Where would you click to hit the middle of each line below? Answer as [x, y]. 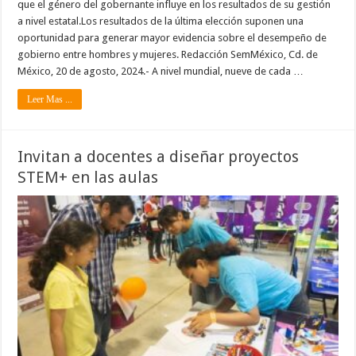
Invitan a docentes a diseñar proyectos [159, 157]
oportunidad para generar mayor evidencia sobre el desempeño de [172, 38]
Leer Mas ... [50, 100]
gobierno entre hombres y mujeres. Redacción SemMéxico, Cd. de [168, 55]
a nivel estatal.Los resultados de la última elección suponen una [161, 21]
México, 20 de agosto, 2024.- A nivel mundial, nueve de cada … [161, 72]
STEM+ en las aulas [88, 178]
